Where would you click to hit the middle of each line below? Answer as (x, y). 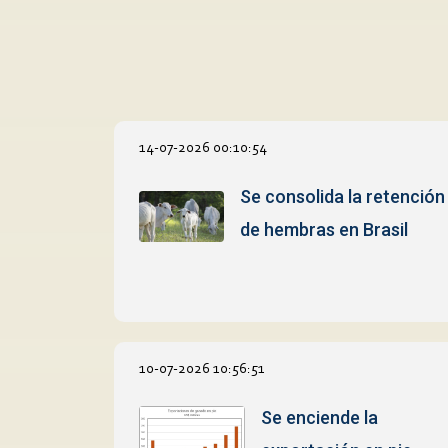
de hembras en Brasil (324, 229)
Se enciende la (319, 417)
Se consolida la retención (342, 196)
